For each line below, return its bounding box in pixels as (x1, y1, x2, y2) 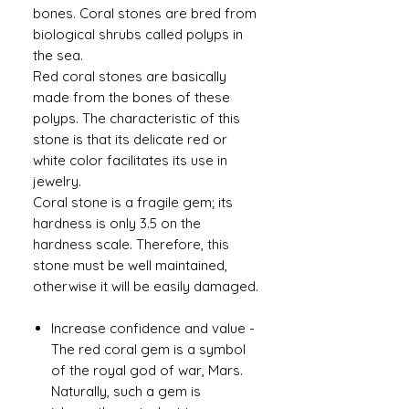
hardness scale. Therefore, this (33, 236, 229, 254)
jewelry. (33, 173, 81, 191)
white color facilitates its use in (33, 152, 227, 170)
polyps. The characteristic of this (33, 110, 240, 128)
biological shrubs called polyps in (33, 26, 243, 44)
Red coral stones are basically (33, 68, 226, 86)
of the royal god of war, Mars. (51, 362, 243, 380)
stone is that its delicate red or (33, 131, 227, 149)
